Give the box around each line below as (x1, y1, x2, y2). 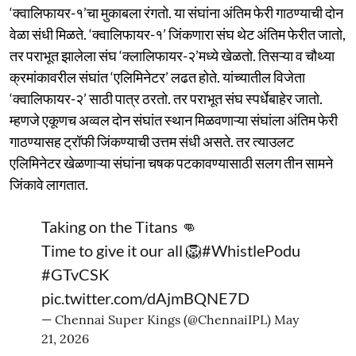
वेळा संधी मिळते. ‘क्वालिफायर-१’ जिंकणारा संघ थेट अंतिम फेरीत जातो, (10, 25, 346, 43)
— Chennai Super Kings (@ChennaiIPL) (41, 311, 274, 327)
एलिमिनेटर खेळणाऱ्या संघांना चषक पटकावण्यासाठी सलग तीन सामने (10, 153, 333, 172)
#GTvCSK (41, 264, 110, 284)
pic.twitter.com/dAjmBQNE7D (41, 288, 250, 308)
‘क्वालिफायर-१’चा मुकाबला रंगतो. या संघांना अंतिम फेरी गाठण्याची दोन (10, 3, 343, 21)
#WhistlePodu (202, 240, 300, 260)
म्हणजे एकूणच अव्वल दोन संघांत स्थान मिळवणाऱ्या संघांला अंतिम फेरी (10, 110, 338, 129)
